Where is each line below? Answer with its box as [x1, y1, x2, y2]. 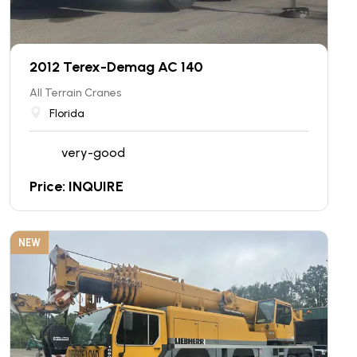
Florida [49, 107, 84, 120]
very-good [61, 145, 125, 160]
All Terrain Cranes [29, 86, 121, 100]
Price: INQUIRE [29, 178, 124, 195]
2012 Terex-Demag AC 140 [29, 58, 203, 76]
